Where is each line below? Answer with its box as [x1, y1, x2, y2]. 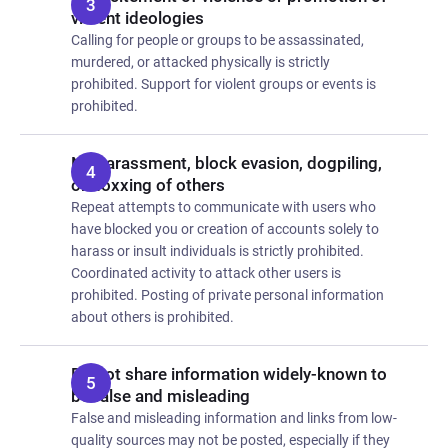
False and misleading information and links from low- [71, 410, 397, 426]
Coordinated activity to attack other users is [71, 265, 341, 281]
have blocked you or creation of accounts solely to [71, 221, 379, 237]
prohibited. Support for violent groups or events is [71, 76, 376, 92]
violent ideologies [71, 8, 204, 28]
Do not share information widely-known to [71, 364, 387, 384]
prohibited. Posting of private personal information [71, 287, 384, 303]
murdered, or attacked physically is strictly [71, 54, 330, 70]
